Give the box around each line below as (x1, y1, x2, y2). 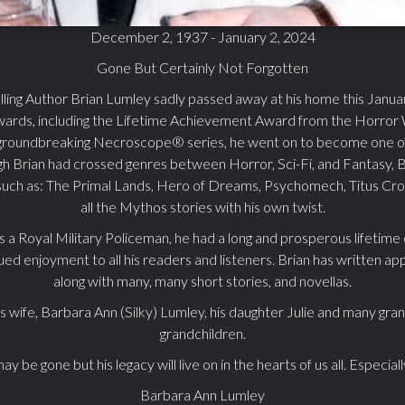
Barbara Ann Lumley (140, 385, 265, 403)
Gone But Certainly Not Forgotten (97, 58, 308, 76)
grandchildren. (159, 324, 246, 342)
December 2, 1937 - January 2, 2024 (89, 27, 316, 45)
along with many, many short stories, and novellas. (53, 271, 352, 289)
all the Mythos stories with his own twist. (80, 197, 325, 215)
